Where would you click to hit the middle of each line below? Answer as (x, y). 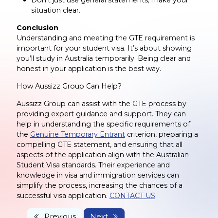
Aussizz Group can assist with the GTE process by (101, 103)
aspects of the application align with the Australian (102, 154)
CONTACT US (132, 195)
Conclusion (37, 27)
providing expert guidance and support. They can (101, 114)
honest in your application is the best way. (89, 68)
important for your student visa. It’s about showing (104, 48)
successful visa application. (63, 195)
